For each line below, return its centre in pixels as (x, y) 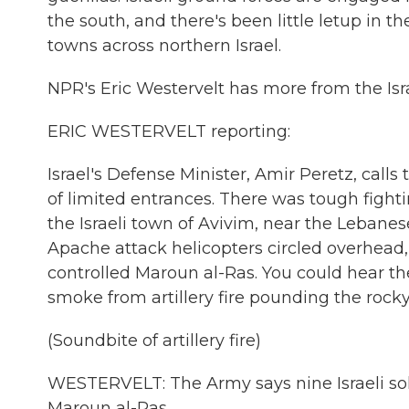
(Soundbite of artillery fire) (154, 341)
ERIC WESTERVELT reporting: (169, 131)
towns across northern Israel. (164, 46)
